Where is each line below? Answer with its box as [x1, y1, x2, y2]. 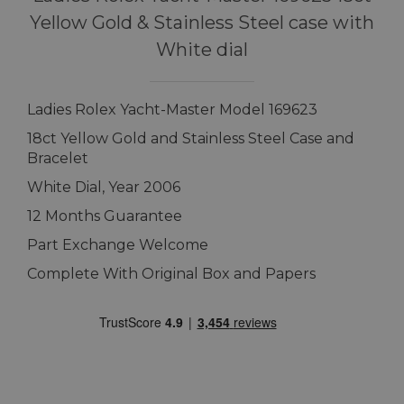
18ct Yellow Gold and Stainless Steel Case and [27, 129, 354, 147]
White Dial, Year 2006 [27, 178, 180, 196]
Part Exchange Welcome [27, 235, 208, 253]
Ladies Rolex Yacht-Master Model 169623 [27, 100, 317, 118]
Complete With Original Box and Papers [27, 264, 316, 282]
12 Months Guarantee [27, 207, 182, 225]
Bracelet [27, 149, 88, 167]
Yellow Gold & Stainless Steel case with [30, 11, 374, 33]
